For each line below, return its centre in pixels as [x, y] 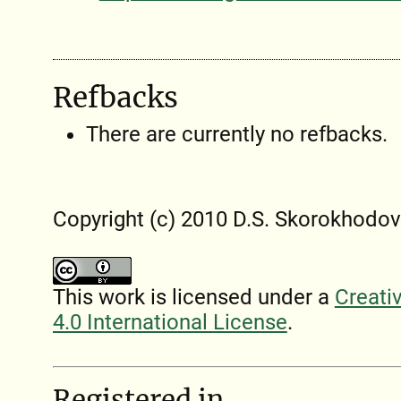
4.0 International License [170, 322]
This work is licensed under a [193, 297]
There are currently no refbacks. [236, 134]
